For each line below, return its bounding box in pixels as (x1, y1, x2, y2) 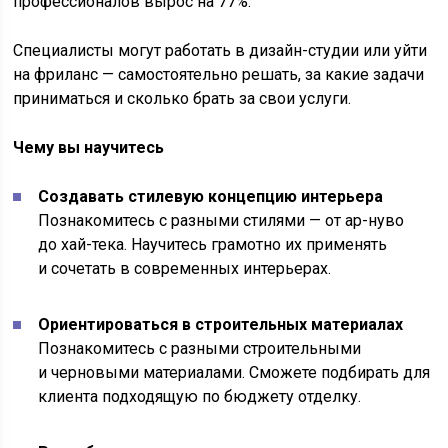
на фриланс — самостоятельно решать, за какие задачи (13, 65, 425, 85)
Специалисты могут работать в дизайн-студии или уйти (13, 41, 428, 61)
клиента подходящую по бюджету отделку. (38, 387, 362, 407)
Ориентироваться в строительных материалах (38, 315, 404, 335)
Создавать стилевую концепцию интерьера (38, 187, 384, 207)
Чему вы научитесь (13, 138, 165, 158)
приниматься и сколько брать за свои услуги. (13, 89, 352, 109)
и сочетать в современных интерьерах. (38, 259, 332, 279)
